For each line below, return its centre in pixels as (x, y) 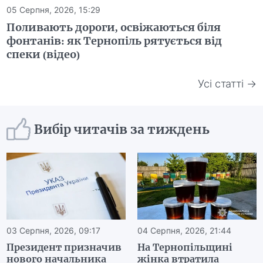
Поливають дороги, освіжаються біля (114, 28)
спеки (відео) (43, 55)
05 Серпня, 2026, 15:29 (54, 10)
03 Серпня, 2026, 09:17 (54, 231)
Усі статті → (227, 83)
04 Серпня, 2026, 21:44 (184, 231)
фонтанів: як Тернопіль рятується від (114, 41)
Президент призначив (64, 247)
